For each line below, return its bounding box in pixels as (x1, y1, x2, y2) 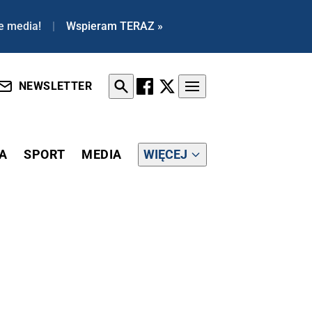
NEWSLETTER (19, 79, 92, 93)
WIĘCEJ (143, 146, 188, 162)
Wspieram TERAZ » (65, 19, 163, 33)
